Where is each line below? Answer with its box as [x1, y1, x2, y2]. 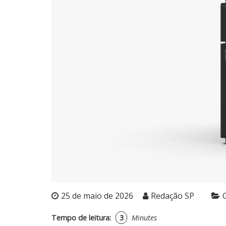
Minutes [132, 213, 157, 223]
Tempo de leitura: [51, 213, 111, 223]
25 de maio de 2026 [61, 190, 133, 202]
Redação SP [151, 190, 194, 202]
